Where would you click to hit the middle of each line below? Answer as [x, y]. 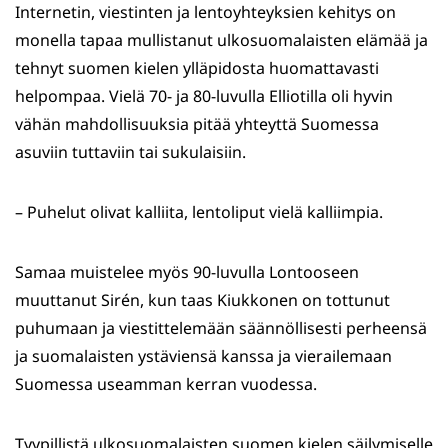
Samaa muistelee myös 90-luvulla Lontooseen [187, 272]
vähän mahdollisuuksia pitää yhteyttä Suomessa [197, 124]
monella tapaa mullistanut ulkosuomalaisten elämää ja [221, 40]
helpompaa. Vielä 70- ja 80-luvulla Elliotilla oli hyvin [204, 96]
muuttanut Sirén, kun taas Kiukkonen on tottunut [202, 300]
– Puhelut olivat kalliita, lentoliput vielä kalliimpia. [199, 212]
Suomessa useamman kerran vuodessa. [166, 384]
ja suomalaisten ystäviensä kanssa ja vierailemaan [203, 356]
